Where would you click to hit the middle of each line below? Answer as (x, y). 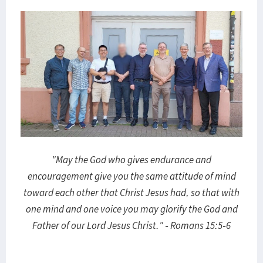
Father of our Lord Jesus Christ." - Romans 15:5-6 (131, 226)
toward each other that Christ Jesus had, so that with (131, 193)
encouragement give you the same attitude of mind (131, 176)
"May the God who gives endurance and (131, 160)
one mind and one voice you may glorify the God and (131, 209)
